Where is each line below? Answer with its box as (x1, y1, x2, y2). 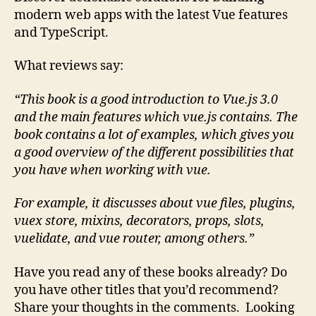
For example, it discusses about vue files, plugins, (14, 195, 296, 212)
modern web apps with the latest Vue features (14, 6, 288, 23)
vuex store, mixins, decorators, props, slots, (14, 213, 265, 230)
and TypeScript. (14, 24, 109, 41)
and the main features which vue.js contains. (14, 109, 273, 126)
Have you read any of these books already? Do (14, 264, 287, 281)
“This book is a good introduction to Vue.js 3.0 (14, 91, 278, 108)
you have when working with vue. (14, 162, 211, 178)
